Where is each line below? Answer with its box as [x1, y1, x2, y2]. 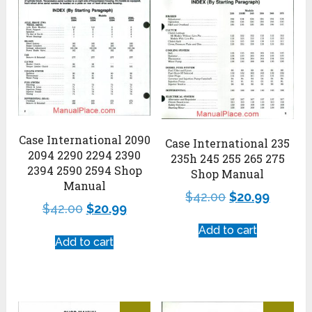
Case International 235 [165, 136, 290, 151]
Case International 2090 [18, 132, 150, 148]
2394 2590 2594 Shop [26, 163, 142, 178]
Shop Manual [191, 166, 265, 182]
